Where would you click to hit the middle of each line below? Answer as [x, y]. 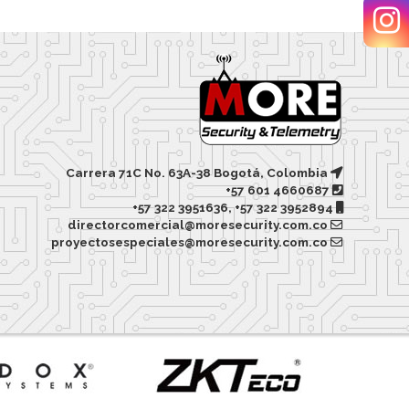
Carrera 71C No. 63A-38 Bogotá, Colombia [198, 172]
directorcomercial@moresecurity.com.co [199, 224]
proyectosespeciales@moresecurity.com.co [189, 241]
